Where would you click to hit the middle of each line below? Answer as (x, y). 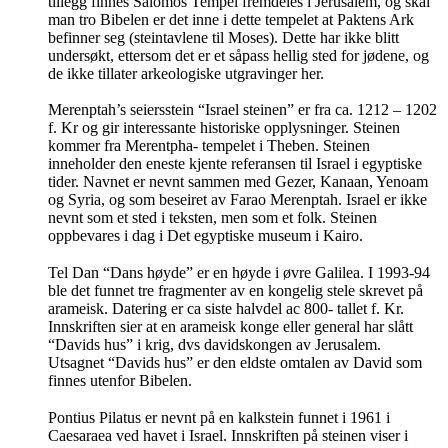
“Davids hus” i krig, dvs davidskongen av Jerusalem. (214, 344)
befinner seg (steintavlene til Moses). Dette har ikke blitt (223, 37)
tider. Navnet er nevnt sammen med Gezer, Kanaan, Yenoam (238, 182)
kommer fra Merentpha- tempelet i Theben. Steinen (209, 146)
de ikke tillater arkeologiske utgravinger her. (186, 73)
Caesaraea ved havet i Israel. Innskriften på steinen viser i (228, 435)
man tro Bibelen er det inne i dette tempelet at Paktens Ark (231, 19)
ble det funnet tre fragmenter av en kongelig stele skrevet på (235, 290)
